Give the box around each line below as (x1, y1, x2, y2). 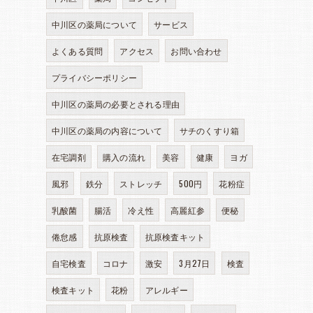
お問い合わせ (170, 45, 222, 57)
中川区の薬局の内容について (52, 124, 163, 136)
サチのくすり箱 (179, 124, 240, 136)
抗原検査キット (145, 231, 205, 242)
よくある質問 (52, 45, 103, 57)
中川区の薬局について (52, 18, 137, 30)
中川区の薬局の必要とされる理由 (52, 98, 180, 110)
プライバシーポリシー (52, 71, 137, 83)
